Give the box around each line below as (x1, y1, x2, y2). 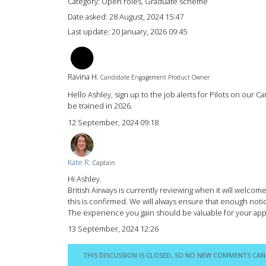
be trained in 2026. (68, 100, 132, 112)
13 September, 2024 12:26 (68, 223, 159, 235)
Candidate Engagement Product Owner (100, 73, 210, 82)
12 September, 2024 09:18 (68, 117, 159, 128)
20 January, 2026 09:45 (112, 26, 187, 37)
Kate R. (68, 156, 91, 167)
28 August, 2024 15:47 (109, 11, 183, 22)
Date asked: (68, 11, 109, 22)
